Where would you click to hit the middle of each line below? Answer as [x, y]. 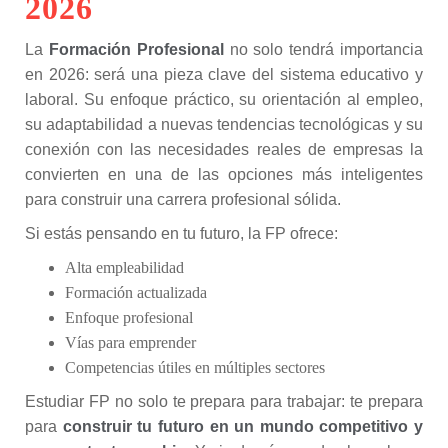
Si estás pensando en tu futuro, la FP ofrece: [181, 233]
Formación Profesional [136, 49]
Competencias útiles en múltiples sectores [195, 367]
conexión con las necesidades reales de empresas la [224, 149]
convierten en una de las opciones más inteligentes [224, 174]
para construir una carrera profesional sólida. [183, 199]
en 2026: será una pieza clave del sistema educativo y [224, 74]
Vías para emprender [130, 342]
